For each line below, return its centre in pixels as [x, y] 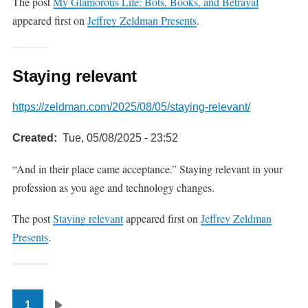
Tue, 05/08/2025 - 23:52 [120, 138]
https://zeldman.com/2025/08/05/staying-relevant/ [131, 107]
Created [33, 138]
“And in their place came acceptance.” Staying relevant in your [147, 169]
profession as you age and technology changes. [113, 187]
